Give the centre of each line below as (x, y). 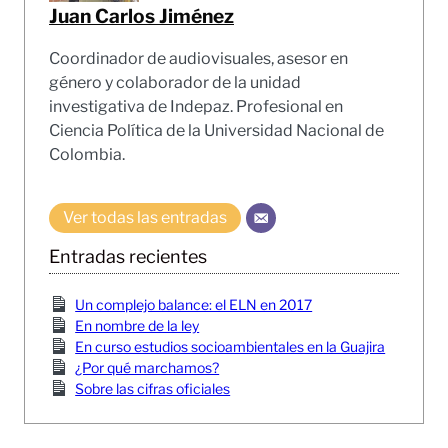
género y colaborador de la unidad (175, 82)
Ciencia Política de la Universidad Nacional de (216, 130)
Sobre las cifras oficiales (153, 388)
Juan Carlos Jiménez (141, 15)
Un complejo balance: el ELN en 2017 (194, 304)
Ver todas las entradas (145, 217)
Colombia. (87, 154)
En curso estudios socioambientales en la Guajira (230, 346)
